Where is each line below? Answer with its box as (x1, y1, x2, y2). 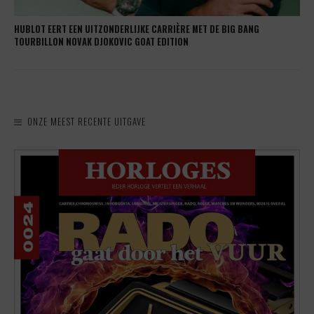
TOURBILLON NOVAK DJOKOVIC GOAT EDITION (14, 35, 189, 49)
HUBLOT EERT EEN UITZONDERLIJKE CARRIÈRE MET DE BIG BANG (14, 22, 259, 36)
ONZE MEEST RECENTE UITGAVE (27, 114, 146, 129)
